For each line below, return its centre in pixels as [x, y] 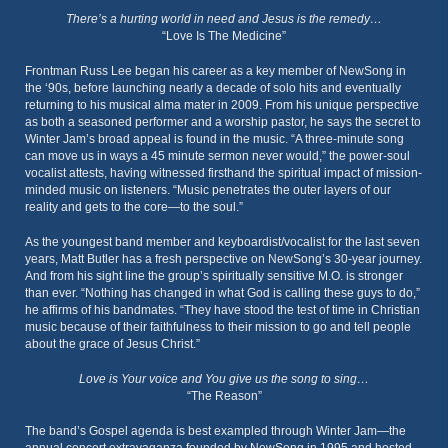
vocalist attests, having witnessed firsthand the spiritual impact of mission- [223, 173]
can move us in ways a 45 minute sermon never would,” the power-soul [217, 156]
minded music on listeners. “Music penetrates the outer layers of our [208, 190]
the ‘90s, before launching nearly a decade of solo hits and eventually [213, 88]
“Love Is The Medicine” [224, 36]
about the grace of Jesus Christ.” [112, 344]
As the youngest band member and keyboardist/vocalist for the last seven [222, 242]
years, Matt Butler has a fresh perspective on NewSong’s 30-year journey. [223, 259]
